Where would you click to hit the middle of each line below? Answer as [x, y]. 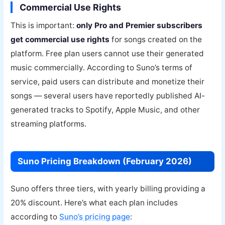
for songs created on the [156, 39]
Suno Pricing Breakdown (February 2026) [105, 161]
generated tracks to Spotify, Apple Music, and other [105, 109]
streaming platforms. [49, 124]
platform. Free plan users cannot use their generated [107, 53]
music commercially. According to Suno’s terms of [102, 67]
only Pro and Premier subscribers [140, 25]
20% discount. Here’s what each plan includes [94, 202]
